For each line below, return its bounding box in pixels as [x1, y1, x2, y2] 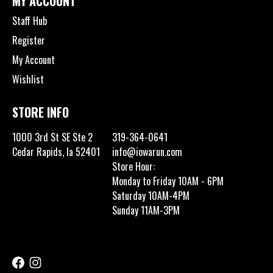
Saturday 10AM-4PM [112, 188, 190, 203]
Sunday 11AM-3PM [112, 202, 180, 218]
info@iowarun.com [112, 144, 182, 159]
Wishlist [12, 71, 44, 87]
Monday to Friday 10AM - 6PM [112, 173, 224, 188]
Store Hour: [112, 158, 155, 174]
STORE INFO [12, 102, 69, 121]
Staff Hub [12, 13, 47, 28]
